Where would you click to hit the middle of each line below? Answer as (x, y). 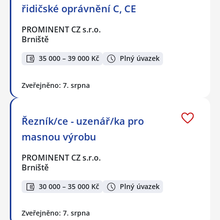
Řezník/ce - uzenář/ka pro (83, 121)
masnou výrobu (59, 137)
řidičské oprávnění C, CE (79, 9)
